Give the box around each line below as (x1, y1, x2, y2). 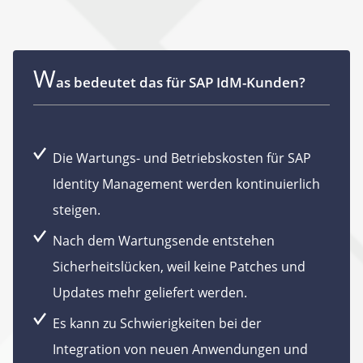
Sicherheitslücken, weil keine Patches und (53, 258, 305, 275)
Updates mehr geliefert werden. (53, 284, 247, 301)
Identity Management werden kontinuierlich (53, 175, 320, 193)
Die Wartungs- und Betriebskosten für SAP (53, 149, 311, 167)
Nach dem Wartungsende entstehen (53, 232, 275, 250)
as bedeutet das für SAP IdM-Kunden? (56, 73, 305, 92)
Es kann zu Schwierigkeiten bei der (53, 314, 262, 332)
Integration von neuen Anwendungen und (53, 340, 308, 358)
